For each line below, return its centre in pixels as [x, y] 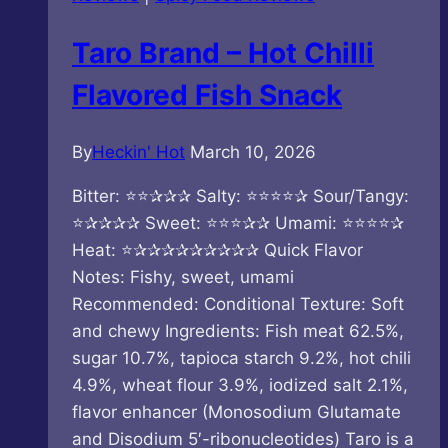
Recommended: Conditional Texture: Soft [238, 304]
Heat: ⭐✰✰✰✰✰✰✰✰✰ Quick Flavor [217, 250]
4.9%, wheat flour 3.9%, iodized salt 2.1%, [240, 385]
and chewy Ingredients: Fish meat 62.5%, [238, 331]
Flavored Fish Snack [207, 94]
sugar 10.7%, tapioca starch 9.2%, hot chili [241, 358]
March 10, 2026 [253, 152]
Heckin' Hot [138, 152]
